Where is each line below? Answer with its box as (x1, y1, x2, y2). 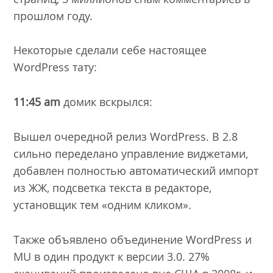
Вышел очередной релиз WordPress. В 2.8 (13, 129, 238, 144)
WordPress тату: (13, 60, 97, 75)
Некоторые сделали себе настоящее (13, 43, 207, 58)
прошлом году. (13, 8, 93, 23)
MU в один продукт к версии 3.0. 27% (13, 249, 210, 264)
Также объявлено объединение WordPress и (13, 232, 252, 247)
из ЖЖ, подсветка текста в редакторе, (13, 180, 212, 196)
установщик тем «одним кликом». (13, 197, 192, 213)
